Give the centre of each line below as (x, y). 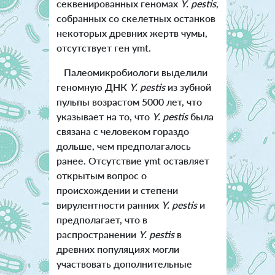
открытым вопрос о (101, 176)
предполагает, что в (102, 220)
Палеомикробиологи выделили (132, 72)
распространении (97, 234)
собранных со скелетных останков (136, 18)
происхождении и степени (117, 190)
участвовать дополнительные (124, 264)
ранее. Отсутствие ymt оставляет (133, 161)
